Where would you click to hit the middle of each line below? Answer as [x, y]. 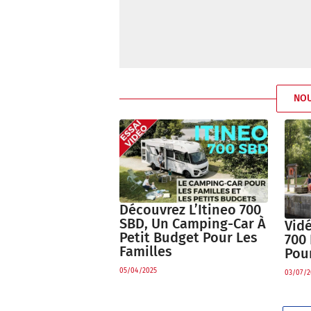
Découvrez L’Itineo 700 [190, 210]
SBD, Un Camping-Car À [193, 224]
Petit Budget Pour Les [188, 238]
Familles [146, 252]
